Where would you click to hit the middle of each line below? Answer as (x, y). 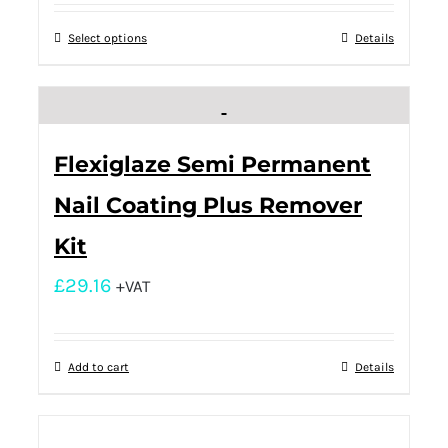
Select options (107, 38)
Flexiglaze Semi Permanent (212, 165)
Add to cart (98, 367)
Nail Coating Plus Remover (208, 206)
